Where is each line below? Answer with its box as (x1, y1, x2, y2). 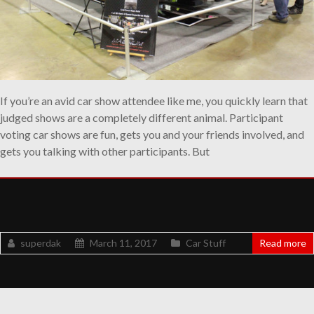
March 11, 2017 (90, 236, 157, 249)
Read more (259, 236, 306, 249)
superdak (20, 236, 61, 249)
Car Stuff (186, 236, 226, 249)
